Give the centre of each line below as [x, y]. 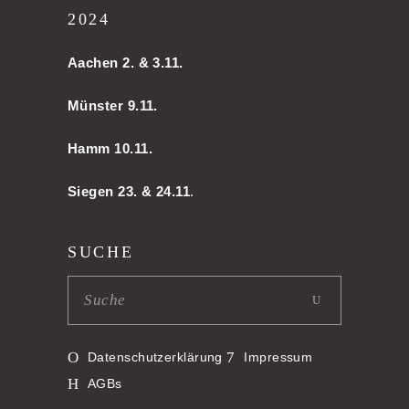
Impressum [278, 357]
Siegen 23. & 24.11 [129, 191]
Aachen [93, 62]
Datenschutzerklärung [155, 357]
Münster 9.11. [113, 105]
